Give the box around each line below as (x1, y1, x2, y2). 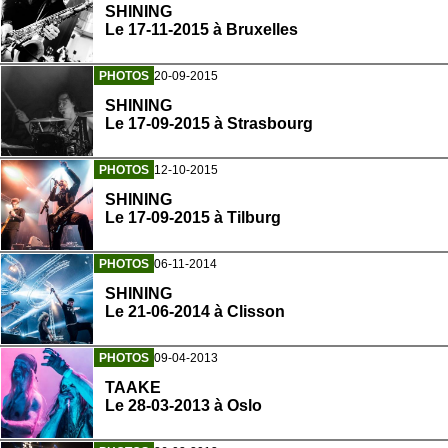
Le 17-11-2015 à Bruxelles (105, 21, 298, 39)
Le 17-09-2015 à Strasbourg (105, 115, 313, 133)
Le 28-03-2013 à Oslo (105, 397, 262, 415)
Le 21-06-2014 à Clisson (105, 303, 285, 321)
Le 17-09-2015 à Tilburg (105, 209, 281, 227)
